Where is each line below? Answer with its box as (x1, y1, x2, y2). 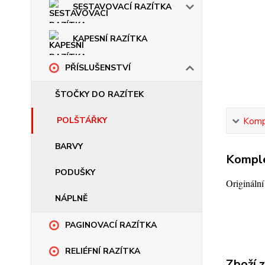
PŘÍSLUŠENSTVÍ (65, 62, 131, 74)
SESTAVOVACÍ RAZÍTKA (73, 1, 172, 13)
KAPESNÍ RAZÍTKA (73, 33, 147, 45)
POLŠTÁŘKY (57, 115, 107, 127)
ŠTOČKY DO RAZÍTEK (55, 89, 144, 101)
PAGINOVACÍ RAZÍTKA (65, 219, 157, 231)
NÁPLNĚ (55, 193, 88, 205)
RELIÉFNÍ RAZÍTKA (65, 245, 140, 257)
